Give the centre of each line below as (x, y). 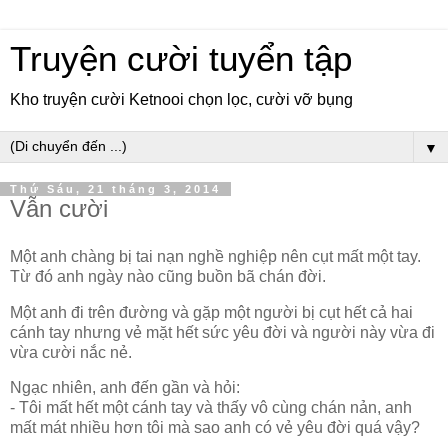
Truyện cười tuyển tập (181, 59)
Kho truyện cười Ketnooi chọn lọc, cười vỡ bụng (181, 99)
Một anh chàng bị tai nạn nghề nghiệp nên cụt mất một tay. (215, 256)
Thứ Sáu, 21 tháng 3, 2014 (115, 189)
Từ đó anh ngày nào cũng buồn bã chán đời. (168, 276)
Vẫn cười (59, 208)
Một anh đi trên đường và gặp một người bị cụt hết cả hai (211, 312)
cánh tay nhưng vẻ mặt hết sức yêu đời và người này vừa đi (222, 332)
